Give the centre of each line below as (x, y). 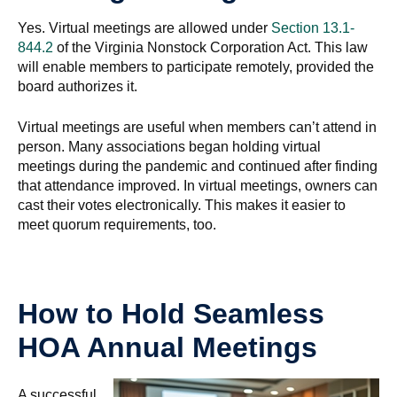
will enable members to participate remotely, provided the (196, 67)
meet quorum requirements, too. (117, 225)
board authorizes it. (78, 86)
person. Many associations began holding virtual (169, 147)
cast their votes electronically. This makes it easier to (182, 205)
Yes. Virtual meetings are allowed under (144, 28)
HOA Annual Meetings (167, 347)
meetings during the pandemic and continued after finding (198, 166)
